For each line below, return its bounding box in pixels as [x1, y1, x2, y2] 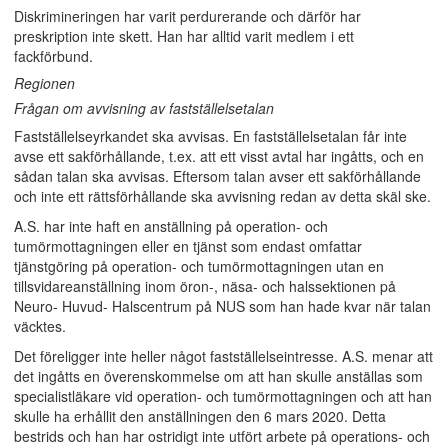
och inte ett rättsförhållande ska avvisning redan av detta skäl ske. [14, 186, 431, 206]
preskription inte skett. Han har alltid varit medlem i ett [14, 26, 354, 46]
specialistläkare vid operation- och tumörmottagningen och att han [14, 386, 432, 406]
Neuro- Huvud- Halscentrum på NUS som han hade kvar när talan [14, 296, 431, 316]
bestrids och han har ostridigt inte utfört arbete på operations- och [14, 426, 430, 446]
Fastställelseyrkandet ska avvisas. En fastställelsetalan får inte [14, 126, 407, 146]
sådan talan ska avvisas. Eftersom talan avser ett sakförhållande [14, 166, 421, 186]
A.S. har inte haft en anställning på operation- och [14, 216, 328, 236]
